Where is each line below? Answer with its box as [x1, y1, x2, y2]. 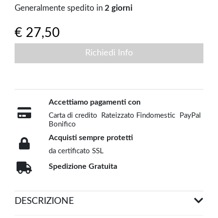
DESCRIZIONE [15, 196, 74, 206]
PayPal [180, 112, 201, 120]
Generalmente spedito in [15, 4, 105, 13]
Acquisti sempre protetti [48, 133, 133, 142]
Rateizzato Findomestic [101, 112, 176, 120]
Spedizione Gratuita [48, 163, 117, 171]
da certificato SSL [48, 147, 104, 155]
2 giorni [105, 4, 132, 13]
